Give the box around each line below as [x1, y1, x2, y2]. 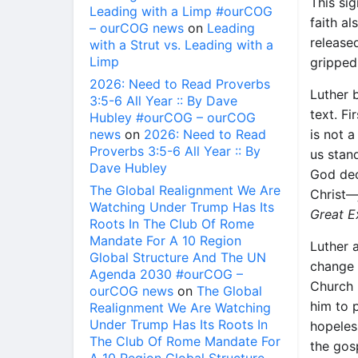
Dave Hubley [89, 160, 167, 176]
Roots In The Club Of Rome [89, 216, 254, 232]
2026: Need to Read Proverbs [89, 76, 270, 92]
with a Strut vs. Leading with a [89, 37, 273, 53]
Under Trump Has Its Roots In [89, 316, 268, 332]
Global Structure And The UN [89, 249, 266, 265]
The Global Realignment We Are [89, 182, 280, 198]
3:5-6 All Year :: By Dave [89, 93, 237, 109]
